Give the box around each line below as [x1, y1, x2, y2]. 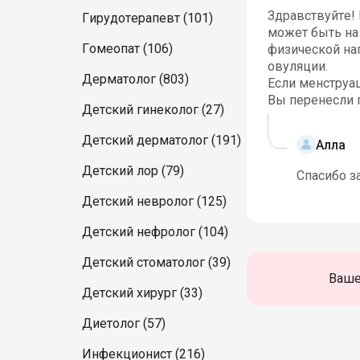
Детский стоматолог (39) [82, 255, 231, 270]
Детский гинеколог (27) [82, 102, 224, 117]
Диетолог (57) [82, 316, 166, 331]
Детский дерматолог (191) [82, 133, 241, 148]
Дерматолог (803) [82, 72, 189, 87]
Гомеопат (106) [82, 41, 173, 56]
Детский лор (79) [82, 163, 184, 178]
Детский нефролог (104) [82, 224, 228, 239]
